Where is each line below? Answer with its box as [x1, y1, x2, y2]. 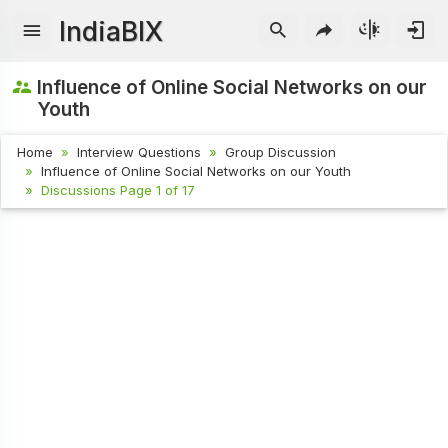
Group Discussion [225, 144, 337, 161]
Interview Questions [77, 144, 202, 161]
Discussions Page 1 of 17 [41, 182, 196, 199]
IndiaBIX [59, 15, 164, 47]
